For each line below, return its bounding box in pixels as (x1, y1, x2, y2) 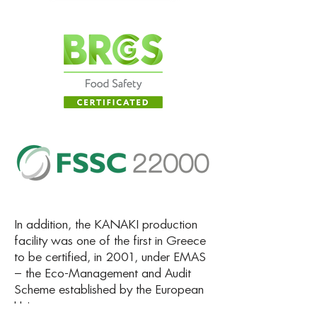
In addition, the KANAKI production (14, 219, 197, 231)
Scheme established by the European (14, 284, 204, 296)
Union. (14, 300, 47, 312)
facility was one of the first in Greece (14, 235, 206, 247)
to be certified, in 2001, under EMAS (14, 251, 206, 263)
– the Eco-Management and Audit (14, 267, 191, 279)
